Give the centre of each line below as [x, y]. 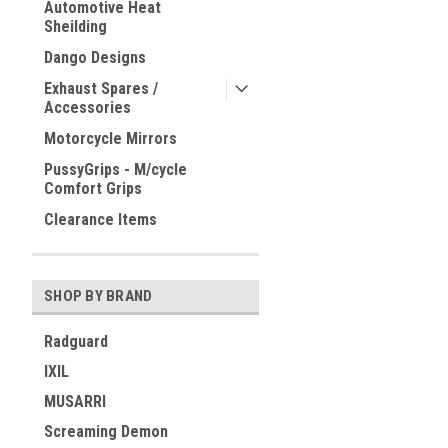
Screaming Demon [106, 431]
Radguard [76, 341]
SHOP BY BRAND [98, 296]
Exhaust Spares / [101, 88]
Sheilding [75, 26]
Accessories [87, 107]
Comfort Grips [93, 188]
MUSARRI [75, 401]
